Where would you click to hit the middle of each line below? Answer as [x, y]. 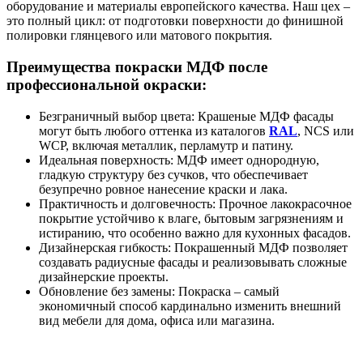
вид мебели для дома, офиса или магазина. [157, 320]
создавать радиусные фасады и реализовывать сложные [193, 262]
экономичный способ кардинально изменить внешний [190, 305]
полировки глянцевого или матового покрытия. [139, 36]
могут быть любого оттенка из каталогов [154, 130]
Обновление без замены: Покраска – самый [159, 291]
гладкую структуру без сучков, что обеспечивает [173, 174]
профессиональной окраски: [107, 85]
